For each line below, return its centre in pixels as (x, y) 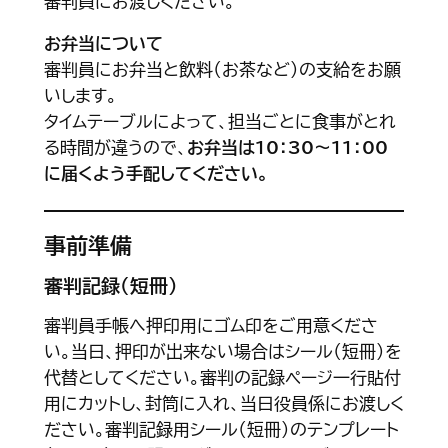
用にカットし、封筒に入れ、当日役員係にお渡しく (223, 404)
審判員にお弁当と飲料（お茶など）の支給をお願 (222, 70)
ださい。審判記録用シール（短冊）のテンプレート (221, 430)
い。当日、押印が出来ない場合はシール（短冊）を (222, 352)
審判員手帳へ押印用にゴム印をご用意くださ (210, 326)
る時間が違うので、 (115, 148)
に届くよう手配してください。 (155, 174)
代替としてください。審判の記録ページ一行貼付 (222, 378)
